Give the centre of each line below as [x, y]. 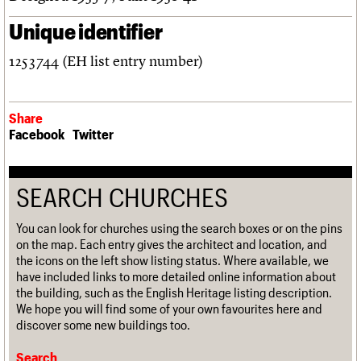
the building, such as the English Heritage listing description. [174, 293]
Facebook [37, 134]
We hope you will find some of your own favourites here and [169, 309]
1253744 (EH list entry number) [106, 60]
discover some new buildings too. [103, 325]
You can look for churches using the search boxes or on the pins [179, 228]
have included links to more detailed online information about [176, 276]
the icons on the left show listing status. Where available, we [172, 260]
